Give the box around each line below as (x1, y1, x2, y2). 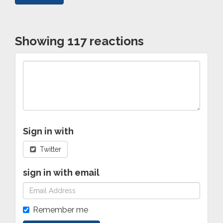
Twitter (37, 145, 61, 153)
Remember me (33, 205, 88, 215)
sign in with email (23, 167, 100, 178)
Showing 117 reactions (15, 33, 144, 48)
